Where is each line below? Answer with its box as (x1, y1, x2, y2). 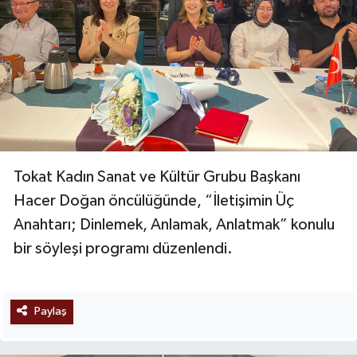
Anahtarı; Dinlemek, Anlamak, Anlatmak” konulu (14, 217, 335, 233)
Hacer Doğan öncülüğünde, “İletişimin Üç (14, 193, 294, 210)
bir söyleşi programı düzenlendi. (14, 241, 233, 257)
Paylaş (33, 305, 67, 318)
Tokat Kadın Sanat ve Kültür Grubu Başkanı (14, 169, 300, 186)
